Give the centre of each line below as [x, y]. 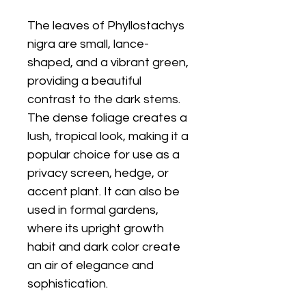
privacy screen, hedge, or [98, 173]
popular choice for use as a [103, 155]
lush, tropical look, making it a [108, 136]
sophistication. [68, 284]
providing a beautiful [84, 81]
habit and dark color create [104, 247]
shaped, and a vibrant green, [108, 62]
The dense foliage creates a [107, 118]
